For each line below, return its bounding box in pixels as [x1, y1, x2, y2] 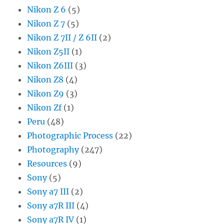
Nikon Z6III [27, 60, 73, 70]
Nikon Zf [27, 102, 62, 112]
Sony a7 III [27, 186, 69, 196]
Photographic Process [27, 130, 113, 140]
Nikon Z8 [27, 74, 64, 84]
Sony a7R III [27, 200, 75, 210]
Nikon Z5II [27, 46, 70, 56]
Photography [27, 144, 79, 154]
